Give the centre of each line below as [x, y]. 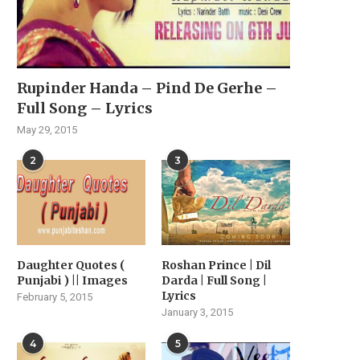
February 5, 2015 [55, 297]
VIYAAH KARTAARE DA [82, 345]
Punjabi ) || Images [72, 281]
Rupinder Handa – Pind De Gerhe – [147, 88]
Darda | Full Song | [215, 281]
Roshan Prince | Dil [217, 266]
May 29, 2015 [47, 129]
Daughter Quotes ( [71, 266]
